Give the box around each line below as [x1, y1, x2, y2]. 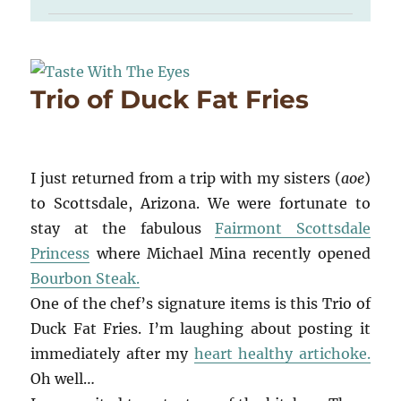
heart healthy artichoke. [193, 344, 371, 363]
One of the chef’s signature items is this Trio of [30, 294, 371, 312]
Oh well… [30, 369, 96, 388]
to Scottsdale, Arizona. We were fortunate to [30, 193, 371, 212]
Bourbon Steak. [30, 269, 141, 287]
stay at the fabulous [30, 218, 216, 237]
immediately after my [30, 344, 194, 363]
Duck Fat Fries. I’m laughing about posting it [30, 319, 371, 337]
